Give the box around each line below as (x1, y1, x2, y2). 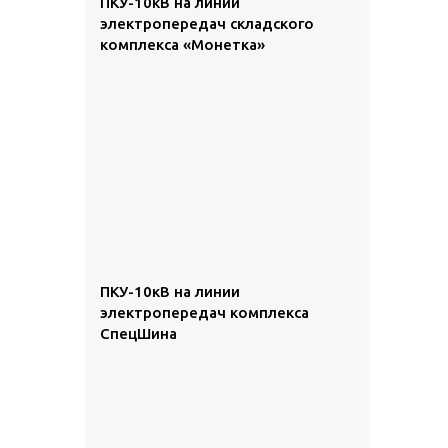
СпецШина (100, 325, 177, 342)
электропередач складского (100, 15, 314, 32)
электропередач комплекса (100, 304, 309, 321)
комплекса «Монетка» (100, 36, 265, 53)
